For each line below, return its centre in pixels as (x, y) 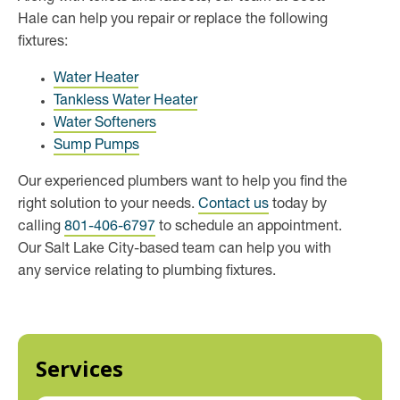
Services (79, 369)
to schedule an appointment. (249, 228)
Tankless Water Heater (125, 102)
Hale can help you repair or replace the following (173, 21)
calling (41, 228)
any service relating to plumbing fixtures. (147, 273)
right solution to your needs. (108, 206)
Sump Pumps (96, 147)
